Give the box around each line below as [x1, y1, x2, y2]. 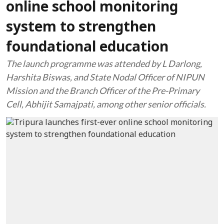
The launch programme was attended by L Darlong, [6, 58, 202, 69]
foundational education [6, 39, 168, 56]
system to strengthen [6, 19, 156, 36]
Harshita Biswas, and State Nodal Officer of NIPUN [6, 71, 204, 82]
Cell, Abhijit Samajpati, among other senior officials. [6, 98, 206, 109]
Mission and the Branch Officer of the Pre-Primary [6, 85, 199, 96]
